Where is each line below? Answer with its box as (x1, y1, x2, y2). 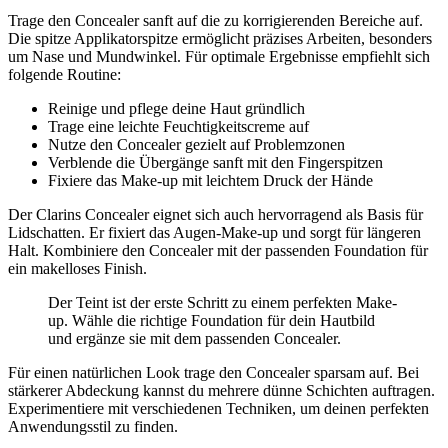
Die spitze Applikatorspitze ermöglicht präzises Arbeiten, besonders (8, 29, 432, 47)
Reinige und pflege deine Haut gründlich (48, 99, 305, 117)
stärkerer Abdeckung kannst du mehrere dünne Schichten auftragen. (8, 381, 435, 399)
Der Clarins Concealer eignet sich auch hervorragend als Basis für (8, 205, 423, 223)
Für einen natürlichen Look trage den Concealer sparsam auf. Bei (8, 363, 419, 381)
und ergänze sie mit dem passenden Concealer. (48, 329, 341, 347)
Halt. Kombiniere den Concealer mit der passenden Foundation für (8, 241, 428, 259)
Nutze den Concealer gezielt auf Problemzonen (48, 135, 345, 153)
